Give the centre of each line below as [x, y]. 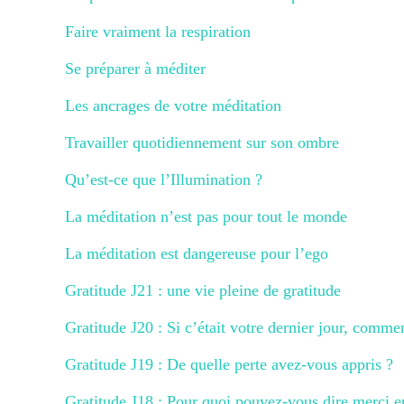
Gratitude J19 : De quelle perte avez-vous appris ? [229, 364]
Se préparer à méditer [135, 69]
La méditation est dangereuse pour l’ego [197, 253]
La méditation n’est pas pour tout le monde [206, 216]
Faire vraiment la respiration [158, 32]
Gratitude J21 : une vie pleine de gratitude [203, 290]
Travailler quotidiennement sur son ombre [202, 142]
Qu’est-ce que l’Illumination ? [164, 179]
